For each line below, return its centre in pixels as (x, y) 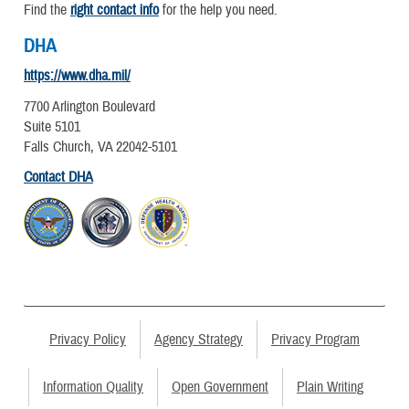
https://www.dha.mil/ (77, 76)
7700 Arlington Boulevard (89, 106)
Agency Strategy (199, 340)
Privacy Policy (88, 340)
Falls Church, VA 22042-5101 (100, 147)
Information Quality (93, 388)
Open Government (220, 388)
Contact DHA (58, 177)
